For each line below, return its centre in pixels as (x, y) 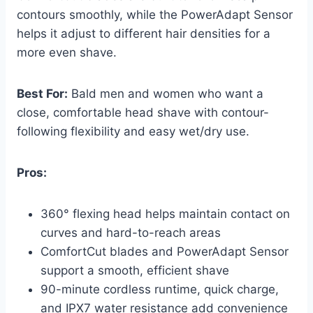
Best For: (42, 94)
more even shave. (67, 53)
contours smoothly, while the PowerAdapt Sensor (155, 15)
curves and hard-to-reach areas (131, 233)
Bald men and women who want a (166, 94)
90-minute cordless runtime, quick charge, (160, 290)
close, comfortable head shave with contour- (143, 113)
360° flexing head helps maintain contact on (165, 214)
